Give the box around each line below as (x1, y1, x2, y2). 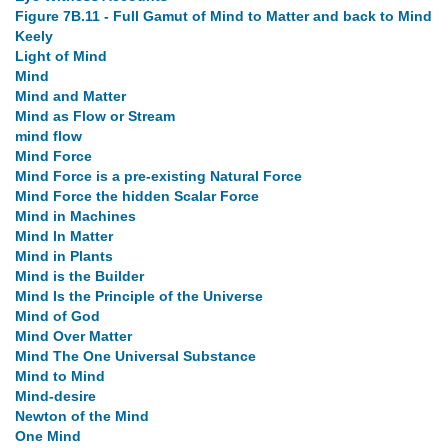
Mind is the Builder (15, 268, 144, 285)
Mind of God (15, 308, 100, 325)
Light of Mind (15, 48, 107, 65)
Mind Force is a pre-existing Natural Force (15, 168, 302, 185)
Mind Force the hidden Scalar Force (15, 188, 259, 205)
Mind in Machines (15, 208, 136, 225)
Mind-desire (15, 388, 96, 405)
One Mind (15, 428, 81, 445)
